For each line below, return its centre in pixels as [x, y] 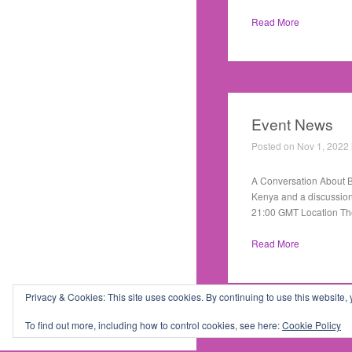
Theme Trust [104, 319]
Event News [292, 124]
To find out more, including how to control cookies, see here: [154, 325]
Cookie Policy [312, 325]
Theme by [54, 319]
